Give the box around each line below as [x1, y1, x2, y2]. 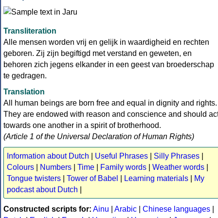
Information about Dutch [7, 152, 89, 161]
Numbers [40, 163, 72, 172]
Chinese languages [143, 205, 210, 214]
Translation [3, 88, 45, 96]
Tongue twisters [7, 174, 61, 183]
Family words [100, 163, 146, 172]
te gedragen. [3, 72, 47, 80]
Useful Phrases [95, 152, 148, 161]
